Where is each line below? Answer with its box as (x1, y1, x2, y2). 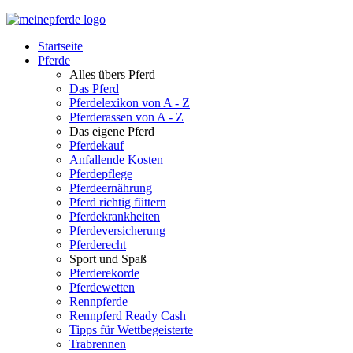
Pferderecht (69, 238, 126, 251)
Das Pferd (69, 82, 119, 95)
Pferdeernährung (69, 181, 152, 195)
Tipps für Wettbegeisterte (69, 323, 193, 336)
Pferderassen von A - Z (69, 110, 184, 124)
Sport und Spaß (69, 252, 147, 266)
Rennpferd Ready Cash (69, 309, 186, 322)
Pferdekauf (69, 139, 124, 152)
